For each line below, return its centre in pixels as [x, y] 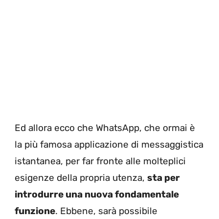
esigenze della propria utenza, [81, 177]
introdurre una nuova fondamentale [97, 194]
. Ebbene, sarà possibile [106, 211]
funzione [35, 211]
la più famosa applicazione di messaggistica [109, 144]
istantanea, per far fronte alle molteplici [100, 161]
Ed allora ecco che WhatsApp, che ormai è [105, 128]
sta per [164, 177]
